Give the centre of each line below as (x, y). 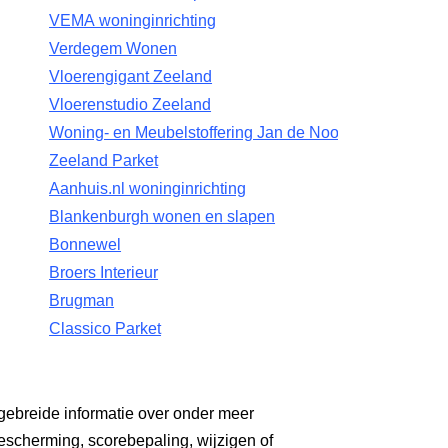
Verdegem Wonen (113, 48)
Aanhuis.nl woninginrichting (148, 188)
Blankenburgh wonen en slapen (162, 216)
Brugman (82, 300)
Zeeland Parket (104, 160)
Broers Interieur (104, 272)
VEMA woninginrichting (133, 20)
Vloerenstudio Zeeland (130, 104)
